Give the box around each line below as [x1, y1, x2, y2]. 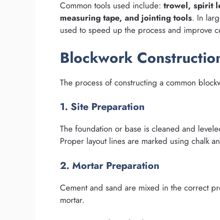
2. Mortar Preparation [60, 158, 160, 173]
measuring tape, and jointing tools [60, 12, 192, 24]
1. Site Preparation [60, 100, 145, 114]
